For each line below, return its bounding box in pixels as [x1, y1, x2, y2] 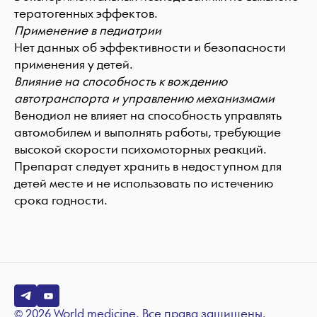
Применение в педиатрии [14, 23, 161, 38]
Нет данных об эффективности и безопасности [14, 40, 286, 55]
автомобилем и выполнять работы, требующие [14, 125, 281, 140]
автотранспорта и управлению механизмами [14, 91, 275, 106]
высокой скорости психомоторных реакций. [14, 142, 267, 157]
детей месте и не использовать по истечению [14, 176, 273, 191]
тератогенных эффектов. [14, 6, 158, 21]
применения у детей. [14, 57, 133, 72]
